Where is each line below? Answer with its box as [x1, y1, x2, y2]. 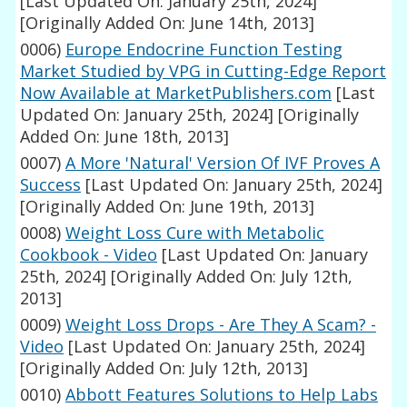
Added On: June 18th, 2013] [20, 125, 230, 148]
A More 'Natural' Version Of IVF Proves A [65, 152, 381, 174]
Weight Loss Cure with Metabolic [65, 222, 325, 244]
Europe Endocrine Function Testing [65, 38, 343, 61]
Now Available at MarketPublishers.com [20, 82, 333, 104]
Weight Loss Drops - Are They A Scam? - [65, 313, 377, 336]
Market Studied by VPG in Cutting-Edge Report [20, 60, 387, 83]
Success [20, 174, 82, 196]
